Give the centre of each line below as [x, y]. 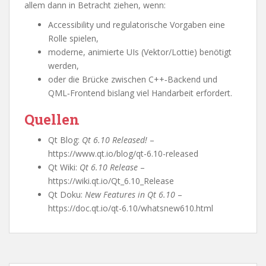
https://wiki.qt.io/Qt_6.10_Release [111, 181]
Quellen [52, 119]
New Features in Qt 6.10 [130, 194]
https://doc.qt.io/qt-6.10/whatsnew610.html [131, 208]
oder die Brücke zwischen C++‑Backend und [133, 79]
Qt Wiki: [64, 167]
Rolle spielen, [73, 38]
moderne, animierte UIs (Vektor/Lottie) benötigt [140, 52]
